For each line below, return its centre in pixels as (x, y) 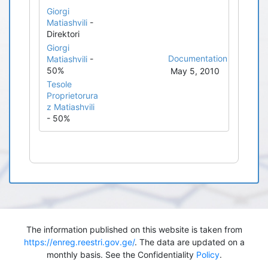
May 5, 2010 (195, 71)
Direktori (63, 34)
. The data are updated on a (189, 242)
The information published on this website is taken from (134, 229)
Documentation (198, 58)
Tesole (59, 84)
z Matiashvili (71, 107)
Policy (208, 255)
